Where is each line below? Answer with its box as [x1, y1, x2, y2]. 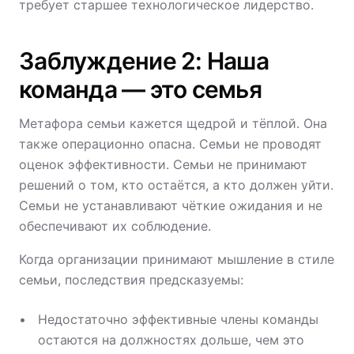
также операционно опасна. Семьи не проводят [19, 136, 322, 152]
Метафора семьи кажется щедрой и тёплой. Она [19, 115, 327, 131]
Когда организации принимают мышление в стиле [19, 251, 334, 267]
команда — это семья [19, 75, 262, 104]
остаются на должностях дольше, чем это [38, 332, 304, 348]
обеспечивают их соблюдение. [19, 218, 211, 234]
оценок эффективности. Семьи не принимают [19, 156, 307, 172]
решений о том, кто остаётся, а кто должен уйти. [19, 177, 333, 193]
